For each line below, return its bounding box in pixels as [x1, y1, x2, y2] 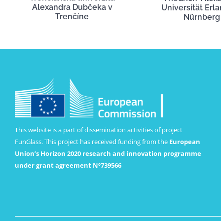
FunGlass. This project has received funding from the [14, 137, 169, 146]
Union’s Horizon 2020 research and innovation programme [14, 148, 201, 158]
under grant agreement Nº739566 [14, 160, 121, 170]
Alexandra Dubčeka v [32, 2, 112, 12]
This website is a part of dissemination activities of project [14, 125, 183, 134]
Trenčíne [55, 12, 89, 22]
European [169, 137, 200, 146]
